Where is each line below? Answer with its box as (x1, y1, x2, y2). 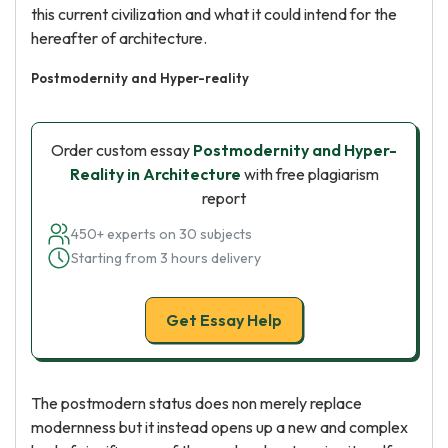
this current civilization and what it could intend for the (31, 4, 397, 24)
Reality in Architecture (69, 164, 241, 184)
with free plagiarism (240, 164, 379, 184)
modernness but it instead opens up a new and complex (31, 417, 408, 437)
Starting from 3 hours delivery (71, 249, 261, 267)
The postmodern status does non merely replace (31, 393, 362, 413)
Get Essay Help (166, 310, 282, 330)
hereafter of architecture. (31, 28, 207, 48)
